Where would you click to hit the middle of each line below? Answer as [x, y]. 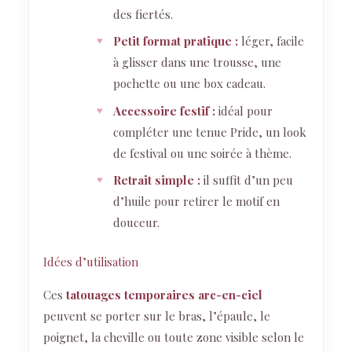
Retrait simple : [156, 180]
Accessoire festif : [164, 110]
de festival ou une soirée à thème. [202, 153]
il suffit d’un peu [246, 180]
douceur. [136, 223]
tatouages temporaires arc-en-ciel [164, 294]
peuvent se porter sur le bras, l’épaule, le [157, 315]
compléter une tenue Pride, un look [209, 132]
